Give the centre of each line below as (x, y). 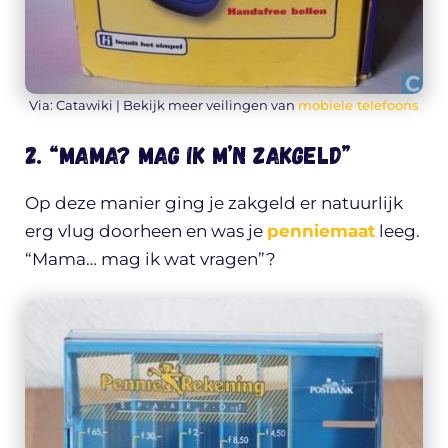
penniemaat (321, 231)
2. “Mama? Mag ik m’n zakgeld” (188, 155)
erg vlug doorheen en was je (146, 231)
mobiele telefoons (358, 104)
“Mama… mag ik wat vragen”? (150, 259)
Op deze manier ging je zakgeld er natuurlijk (214, 203)
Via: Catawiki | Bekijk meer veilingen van (163, 104)
